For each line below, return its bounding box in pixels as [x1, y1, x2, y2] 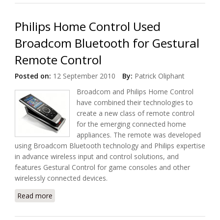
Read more [17, 191, 53, 200]
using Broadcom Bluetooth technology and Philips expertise [15, 141, 205, 150]
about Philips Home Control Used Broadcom [53, 191, 194, 200]
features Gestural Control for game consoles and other [15, 163, 190, 172]
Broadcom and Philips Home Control [77, 87, 193, 96]
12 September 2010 [51, 71, 115, 81]
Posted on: [15, 71, 51, 81]
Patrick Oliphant [135, 71, 185, 81]
